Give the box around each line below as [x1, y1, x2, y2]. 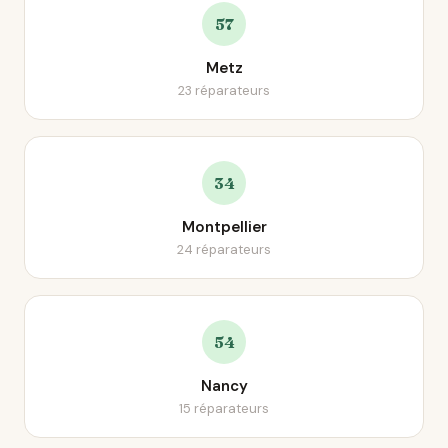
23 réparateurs [178, 82, 270, 99]
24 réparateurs [177, 241, 271, 258]
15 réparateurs [179, 400, 269, 417]
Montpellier [181, 217, 267, 237]
